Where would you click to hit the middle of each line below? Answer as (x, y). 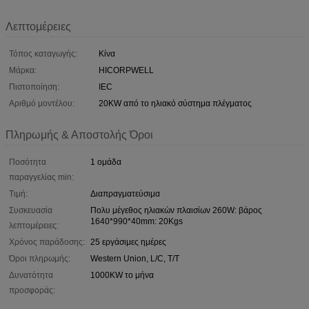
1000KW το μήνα (122, 275)
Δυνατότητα (31, 275)
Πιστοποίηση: (34, 87)
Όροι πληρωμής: (40, 258)
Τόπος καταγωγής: (43, 53)
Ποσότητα (28, 162)
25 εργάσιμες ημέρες (128, 242)
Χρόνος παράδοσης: (47, 242)
